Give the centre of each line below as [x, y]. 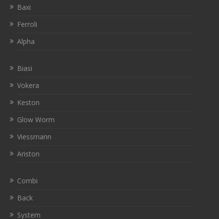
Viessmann [34, 136]
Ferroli [27, 24]
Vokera [28, 85]
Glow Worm [36, 119]
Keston [28, 102]
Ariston [28, 153]
